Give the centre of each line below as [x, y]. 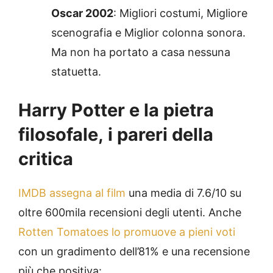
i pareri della [161, 134]
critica [46, 158]
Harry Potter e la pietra [116, 110]
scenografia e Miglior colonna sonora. [148, 32]
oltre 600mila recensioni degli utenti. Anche [130, 212]
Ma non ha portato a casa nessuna [141, 52]
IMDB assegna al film [72, 193]
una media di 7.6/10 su [183, 193]
